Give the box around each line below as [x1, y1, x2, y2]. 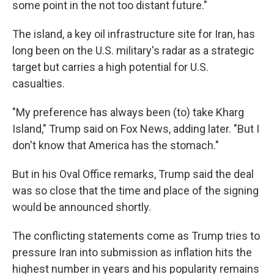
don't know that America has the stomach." [12, 139, 219, 152]
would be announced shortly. [12, 201, 151, 213]
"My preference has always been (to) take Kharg [12, 106, 244, 119]
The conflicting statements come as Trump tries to [12, 229, 260, 242]
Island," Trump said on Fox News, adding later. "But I [12, 122, 259, 135]
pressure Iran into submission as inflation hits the [12, 246, 252, 259]
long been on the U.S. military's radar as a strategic [12, 44, 254, 57]
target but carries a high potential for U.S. [12, 61, 209, 73]
